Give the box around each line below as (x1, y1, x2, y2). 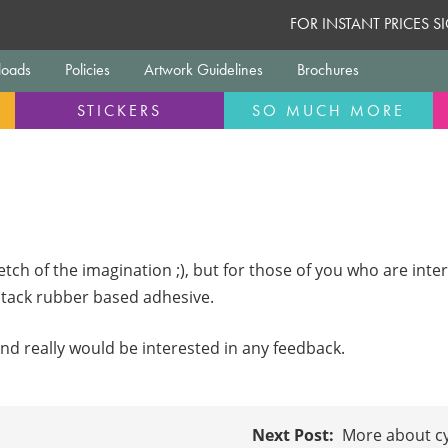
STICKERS (76, 99, 162, 121)
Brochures (297, 58, 359, 80)
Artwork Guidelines (144, 58, 263, 80)
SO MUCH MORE (252, 99, 406, 121)
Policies (65, 58, 110, 80)
